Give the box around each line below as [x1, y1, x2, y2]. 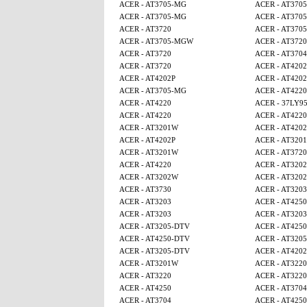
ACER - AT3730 [119, 185, 171, 193]
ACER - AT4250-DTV [119, 234, 190, 243]
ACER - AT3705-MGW [119, 37, 193, 45]
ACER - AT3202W [119, 173, 178, 181]
